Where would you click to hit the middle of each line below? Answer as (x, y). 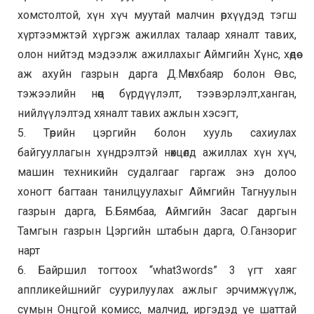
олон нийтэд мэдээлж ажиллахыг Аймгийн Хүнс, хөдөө (157, 55)
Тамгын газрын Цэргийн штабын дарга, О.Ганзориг (157, 231)
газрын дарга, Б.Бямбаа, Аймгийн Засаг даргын (157, 212)
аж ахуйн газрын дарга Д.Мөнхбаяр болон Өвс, (157, 74)
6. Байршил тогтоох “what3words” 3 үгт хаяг (157, 271)
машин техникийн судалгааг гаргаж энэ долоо (157, 172)
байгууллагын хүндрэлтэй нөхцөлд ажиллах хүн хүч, (157, 153)
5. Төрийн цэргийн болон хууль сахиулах (157, 133)
